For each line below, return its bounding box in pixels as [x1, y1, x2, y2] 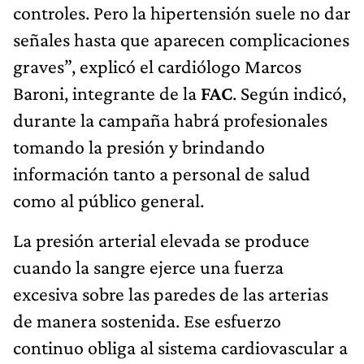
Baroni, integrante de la [13, 81, 201, 104]
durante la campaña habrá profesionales [13, 108, 327, 131]
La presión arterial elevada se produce [13, 228, 310, 251]
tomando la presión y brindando [13, 135, 265, 158]
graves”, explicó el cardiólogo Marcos [13, 54, 301, 77]
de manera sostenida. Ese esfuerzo [13, 309, 281, 331]
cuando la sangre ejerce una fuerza [13, 255, 284, 278]
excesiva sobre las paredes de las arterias [13, 282, 328, 305]
